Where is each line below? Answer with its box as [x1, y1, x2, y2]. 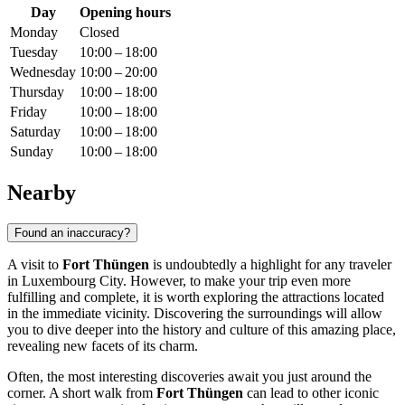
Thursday [10, 84, 64, 100]
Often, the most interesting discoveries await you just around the [7, 368, 372, 384]
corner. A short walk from [7, 384, 156, 400]
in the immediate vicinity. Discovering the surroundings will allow [7, 305, 382, 321]
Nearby [7, 180, 76, 204]
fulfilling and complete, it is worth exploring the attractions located [7, 288, 384, 305]
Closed [80, 24, 119, 41]
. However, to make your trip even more [123, 272, 351, 288]
